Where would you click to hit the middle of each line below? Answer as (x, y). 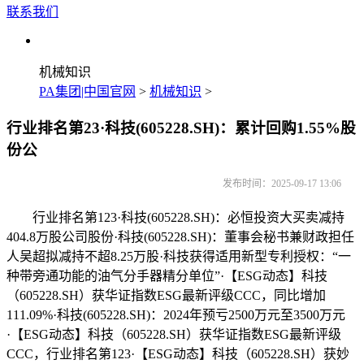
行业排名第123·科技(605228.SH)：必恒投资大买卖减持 (175, 218)
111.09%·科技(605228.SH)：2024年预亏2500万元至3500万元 (176, 315)
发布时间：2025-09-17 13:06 (282, 184)
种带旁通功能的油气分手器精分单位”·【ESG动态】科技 (167, 276)
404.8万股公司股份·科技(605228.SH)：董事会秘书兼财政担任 (180, 237)
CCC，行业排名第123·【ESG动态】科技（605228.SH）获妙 (178, 354)
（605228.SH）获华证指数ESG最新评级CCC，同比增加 (166, 296)
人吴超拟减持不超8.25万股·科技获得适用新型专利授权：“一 (179, 257)
